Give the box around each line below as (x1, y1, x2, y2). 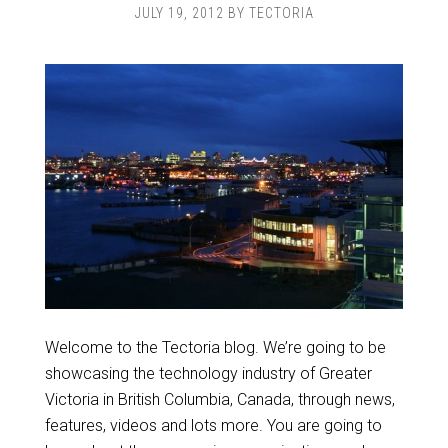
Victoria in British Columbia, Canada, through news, (44, 390, 395, 410)
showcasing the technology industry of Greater (44, 364, 372, 384)
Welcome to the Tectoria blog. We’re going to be (44, 338, 386, 358)
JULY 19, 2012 (134, 5, 224, 21)
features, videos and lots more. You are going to (44, 416, 382, 436)
